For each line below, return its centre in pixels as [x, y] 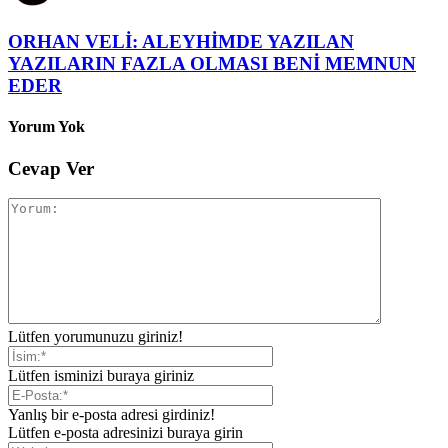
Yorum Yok [46, 127]
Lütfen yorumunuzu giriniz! [95, 337]
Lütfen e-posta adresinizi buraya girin [125, 433]
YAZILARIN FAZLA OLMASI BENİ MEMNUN [212, 64]
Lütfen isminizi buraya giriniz [101, 376]
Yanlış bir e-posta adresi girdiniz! [111, 415]
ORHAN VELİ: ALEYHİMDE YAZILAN [181, 42]
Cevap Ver [51, 168]
